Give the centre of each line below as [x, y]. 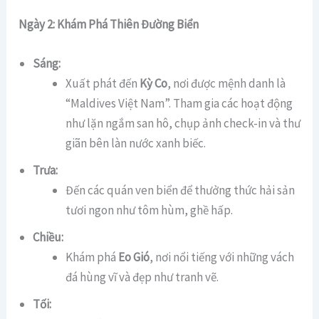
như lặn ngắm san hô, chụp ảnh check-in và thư [183, 124]
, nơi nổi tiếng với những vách [221, 257]
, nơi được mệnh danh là [226, 84]
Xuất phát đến [102, 84]
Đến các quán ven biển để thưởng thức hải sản [180, 190]
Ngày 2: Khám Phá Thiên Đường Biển [109, 25]
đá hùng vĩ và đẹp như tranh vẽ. [142, 277]
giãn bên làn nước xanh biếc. [135, 143]
